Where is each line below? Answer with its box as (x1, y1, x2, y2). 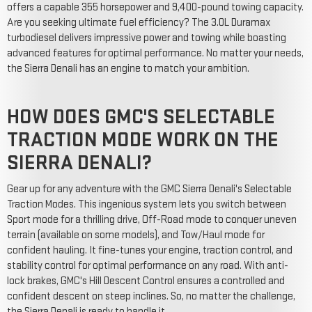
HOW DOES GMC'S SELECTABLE (7, 104, 275, 130)
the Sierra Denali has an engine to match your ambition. (7, 61, 249, 75)
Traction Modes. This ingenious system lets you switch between (7, 197, 286, 211)
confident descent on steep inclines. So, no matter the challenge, (7, 289, 295, 303)
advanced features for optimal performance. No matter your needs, (7, 46, 304, 60)
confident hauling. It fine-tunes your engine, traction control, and (7, 243, 292, 257)
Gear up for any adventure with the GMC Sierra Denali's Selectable (7, 182, 292, 196)
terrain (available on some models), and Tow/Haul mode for (7, 228, 265, 242)
